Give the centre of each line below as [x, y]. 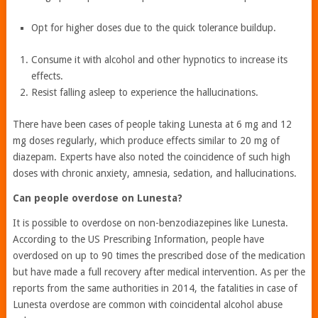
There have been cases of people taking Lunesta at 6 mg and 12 [152, 125]
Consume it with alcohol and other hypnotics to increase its [160, 60]
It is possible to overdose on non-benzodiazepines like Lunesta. [150, 223]
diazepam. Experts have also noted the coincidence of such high [151, 157]
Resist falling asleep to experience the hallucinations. [145, 93]
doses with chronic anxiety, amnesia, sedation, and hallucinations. [154, 174]
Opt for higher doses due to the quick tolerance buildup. [154, 28]
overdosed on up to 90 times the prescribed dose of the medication [159, 256]
